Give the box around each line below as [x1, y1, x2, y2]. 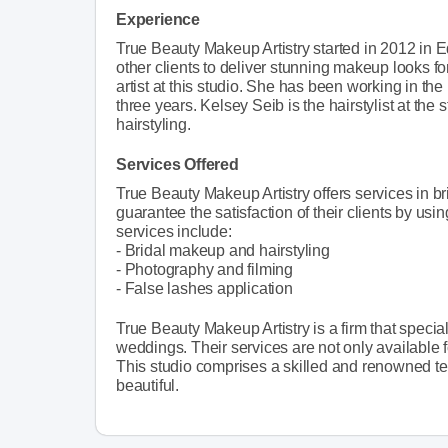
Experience [116, 10, 200, 28]
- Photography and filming [116, 260, 293, 278]
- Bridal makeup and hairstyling [116, 241, 330, 259]
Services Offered [116, 155, 239, 173]
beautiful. [116, 376, 179, 394]
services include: [116, 222, 232, 240]
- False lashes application [116, 279, 293, 297]
